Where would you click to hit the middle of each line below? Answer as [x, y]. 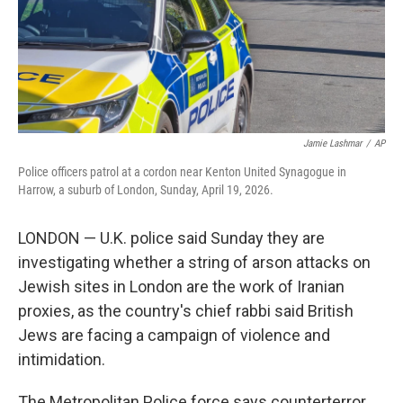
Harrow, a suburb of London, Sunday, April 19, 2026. [146, 190]
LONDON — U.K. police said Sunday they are [171, 238]
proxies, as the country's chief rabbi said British [186, 311]
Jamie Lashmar [332, 143]
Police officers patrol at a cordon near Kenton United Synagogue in [182, 172]
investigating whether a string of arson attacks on [194, 262]
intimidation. [62, 359]
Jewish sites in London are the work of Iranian [181, 287]
